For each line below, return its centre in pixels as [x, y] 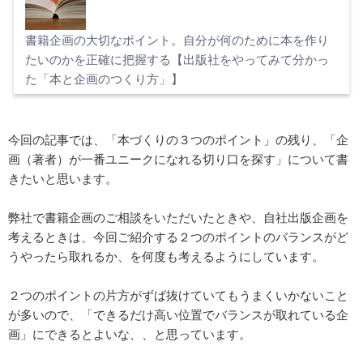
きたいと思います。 [63, 178]
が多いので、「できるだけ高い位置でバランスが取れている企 [178, 314]
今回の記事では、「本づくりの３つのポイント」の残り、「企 [178, 139]
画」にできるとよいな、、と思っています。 [130, 333]
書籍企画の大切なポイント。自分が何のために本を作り [177, 39]
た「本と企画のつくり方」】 [104, 78]
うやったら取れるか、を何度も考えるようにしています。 [166, 256]
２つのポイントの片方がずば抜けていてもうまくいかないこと [178, 295]
